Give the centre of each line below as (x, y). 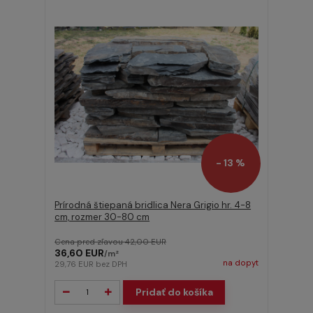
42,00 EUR (146, 242)
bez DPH (112, 264)
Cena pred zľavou (90, 242)
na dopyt (240, 263)
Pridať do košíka (174, 292)
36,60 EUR (80, 253)
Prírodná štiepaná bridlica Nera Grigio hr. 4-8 (153, 205)
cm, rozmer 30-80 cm (102, 217)
